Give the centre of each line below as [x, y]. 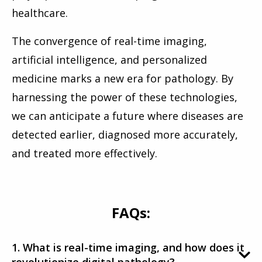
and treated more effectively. [85, 154]
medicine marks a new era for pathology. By [123, 79]
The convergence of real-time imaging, [109, 41]
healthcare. [40, 13]
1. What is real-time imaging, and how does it [128, 248]
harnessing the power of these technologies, [125, 97]
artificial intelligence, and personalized [109, 60]
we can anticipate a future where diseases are [127, 116]
